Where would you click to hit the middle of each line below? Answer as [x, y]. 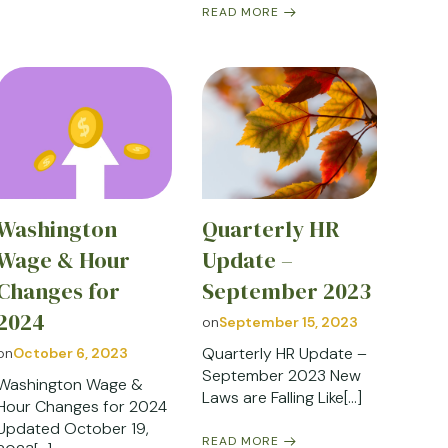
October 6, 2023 [71, 352]
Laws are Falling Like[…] [281, 397]
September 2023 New [281, 375]
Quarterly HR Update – [284, 353]
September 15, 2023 [288, 321]
